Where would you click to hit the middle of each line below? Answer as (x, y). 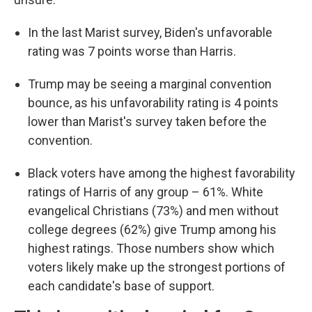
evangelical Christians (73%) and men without (153, 211)
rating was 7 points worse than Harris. (132, 51)
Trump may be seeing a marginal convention (150, 84)
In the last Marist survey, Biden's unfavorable (150, 32)
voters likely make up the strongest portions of (157, 267)
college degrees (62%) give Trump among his (152, 229)
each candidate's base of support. (121, 286)
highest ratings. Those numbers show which (151, 248)
